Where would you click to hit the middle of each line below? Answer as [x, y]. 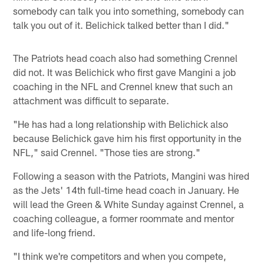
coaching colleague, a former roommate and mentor [124, 218]
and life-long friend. [55, 232]
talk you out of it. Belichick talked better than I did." [121, 24]
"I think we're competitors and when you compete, [120, 255]
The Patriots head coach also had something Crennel [126, 57]
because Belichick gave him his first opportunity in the [128, 138]
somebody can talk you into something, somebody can [129, 10]
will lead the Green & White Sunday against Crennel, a [129, 204]
